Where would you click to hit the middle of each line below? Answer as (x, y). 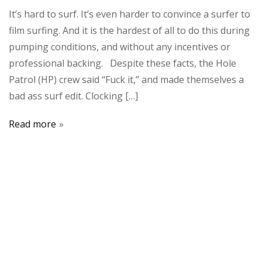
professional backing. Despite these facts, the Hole (123, 63)
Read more (32, 124)
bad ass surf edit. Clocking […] (73, 96)
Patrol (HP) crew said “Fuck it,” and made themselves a (126, 79)
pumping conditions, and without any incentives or (120, 46)
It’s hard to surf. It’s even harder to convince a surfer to (130, 14)
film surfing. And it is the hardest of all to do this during (129, 30)
